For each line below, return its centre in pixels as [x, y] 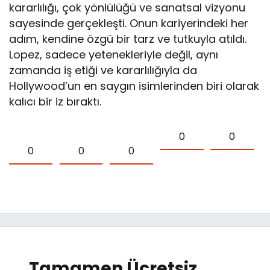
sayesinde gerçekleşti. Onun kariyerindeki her [129, 24]
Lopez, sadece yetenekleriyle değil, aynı [114, 55]
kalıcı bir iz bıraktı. [55, 102]
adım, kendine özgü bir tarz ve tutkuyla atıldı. [128, 39]
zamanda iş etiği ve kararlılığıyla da [103, 71]
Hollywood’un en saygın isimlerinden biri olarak [134, 86]
